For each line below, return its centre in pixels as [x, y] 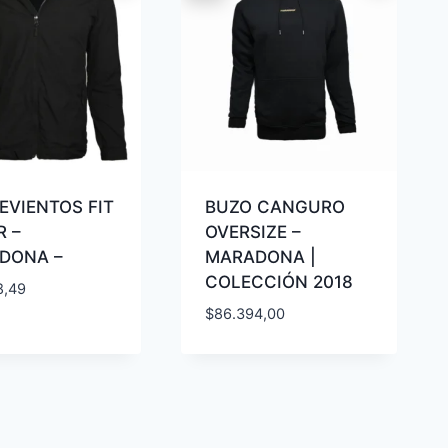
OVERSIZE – [253, 231]
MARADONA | [261, 256]
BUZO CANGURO [275, 206]
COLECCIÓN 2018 [279, 281]
